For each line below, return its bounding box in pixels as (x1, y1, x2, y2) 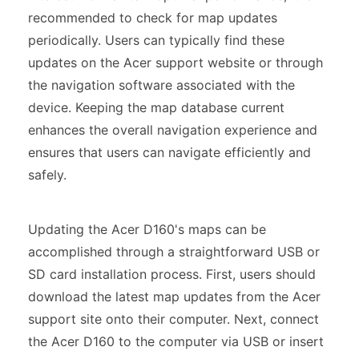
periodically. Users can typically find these (28, 31, 284, 48)
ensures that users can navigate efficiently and (28, 143, 311, 160)
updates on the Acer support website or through (28, 54, 323, 71)
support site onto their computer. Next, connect (28, 310, 319, 327)
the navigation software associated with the (28, 76, 295, 93)
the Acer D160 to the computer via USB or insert (28, 333, 324, 349)
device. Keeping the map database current (28, 99, 284, 115)
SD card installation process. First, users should (28, 265, 316, 282)
